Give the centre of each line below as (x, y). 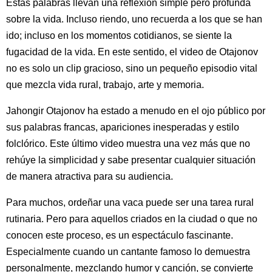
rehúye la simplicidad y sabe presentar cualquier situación (131, 160)
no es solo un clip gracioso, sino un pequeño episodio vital (132, 68)
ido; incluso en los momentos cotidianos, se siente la (119, 35)
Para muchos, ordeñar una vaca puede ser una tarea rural (130, 202)
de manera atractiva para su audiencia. (90, 176)
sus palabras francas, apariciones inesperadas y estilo (123, 127)
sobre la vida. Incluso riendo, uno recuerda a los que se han (134, 19)
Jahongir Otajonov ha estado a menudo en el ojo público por (136, 110)
